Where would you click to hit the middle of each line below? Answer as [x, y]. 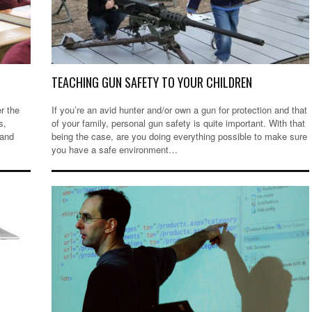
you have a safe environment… [115, 150]
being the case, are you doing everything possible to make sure [179, 136]
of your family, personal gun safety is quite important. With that [178, 123]
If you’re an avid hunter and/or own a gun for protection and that [179, 110]
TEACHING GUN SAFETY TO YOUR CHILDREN [152, 83]
